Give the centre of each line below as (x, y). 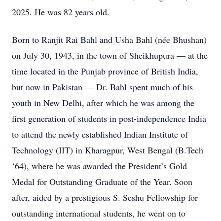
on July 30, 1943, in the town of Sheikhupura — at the (110, 55)
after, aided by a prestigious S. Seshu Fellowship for (105, 197)
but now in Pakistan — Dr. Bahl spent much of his (102, 87)
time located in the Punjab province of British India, (105, 71)
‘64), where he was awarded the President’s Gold (99, 166)
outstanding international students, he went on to (99, 213)
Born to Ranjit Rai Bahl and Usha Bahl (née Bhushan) (109, 39)
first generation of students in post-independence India (109, 118)
